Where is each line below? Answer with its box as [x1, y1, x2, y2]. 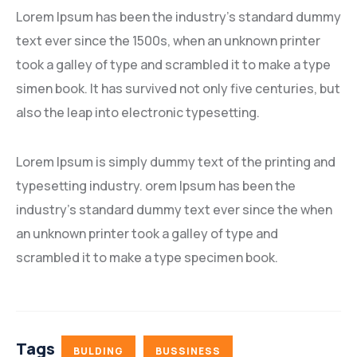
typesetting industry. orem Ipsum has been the [16, 176, 296, 194]
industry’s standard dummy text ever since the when [16, 200, 332, 218]
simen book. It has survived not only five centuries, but [16, 79, 340, 97]
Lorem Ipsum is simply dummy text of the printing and [16, 152, 335, 171]
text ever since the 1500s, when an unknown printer [16, 31, 320, 49]
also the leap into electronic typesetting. [16, 103, 260, 121]
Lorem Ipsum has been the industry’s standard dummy [16, 7, 341, 25]
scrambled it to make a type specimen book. [16, 248, 278, 266]
